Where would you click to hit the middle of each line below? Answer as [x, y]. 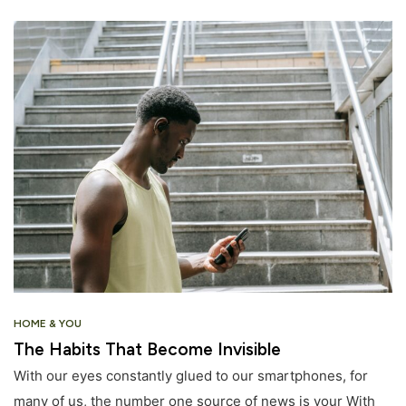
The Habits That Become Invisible [147, 349]
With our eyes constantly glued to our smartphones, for [191, 375]
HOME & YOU [48, 323]
